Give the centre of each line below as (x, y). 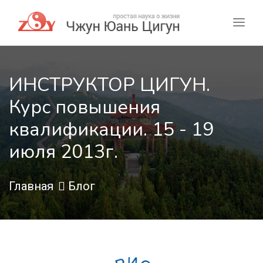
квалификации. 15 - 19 (111, 130)
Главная (31, 186)
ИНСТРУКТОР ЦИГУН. (109, 85)
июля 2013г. (63, 152)
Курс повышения (85, 107)
